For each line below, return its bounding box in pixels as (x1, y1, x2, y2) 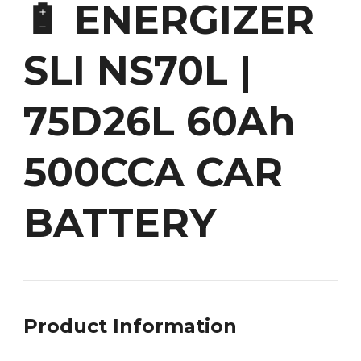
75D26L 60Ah (23, 98, 295, 146)
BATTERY (23, 199, 216, 247)
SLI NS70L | (23, 47, 251, 95)
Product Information (23, 314, 237, 338)
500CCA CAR (23, 148, 283, 197)
